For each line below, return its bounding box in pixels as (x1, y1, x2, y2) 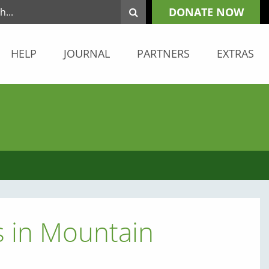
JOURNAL (64, 46, 110, 61)
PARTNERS (137, 46, 190, 61)
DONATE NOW (168, 5, 244, 19)
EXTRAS (217, 46, 254, 61)
